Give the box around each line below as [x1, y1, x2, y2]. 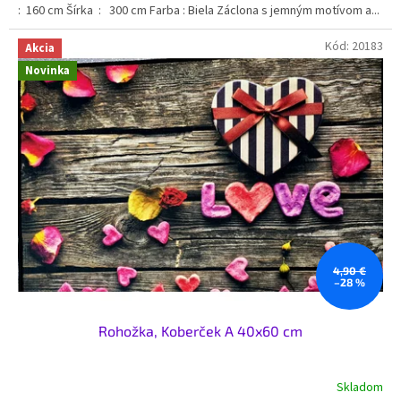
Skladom [337, 378, 383, 397]
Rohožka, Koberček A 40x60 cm [98, 322, 303, 340]
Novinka [25, 62, 70, 79]
